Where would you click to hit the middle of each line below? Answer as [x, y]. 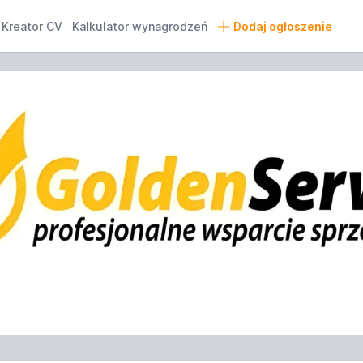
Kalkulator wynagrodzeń [140, 26]
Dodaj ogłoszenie [282, 26]
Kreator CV [32, 26]
